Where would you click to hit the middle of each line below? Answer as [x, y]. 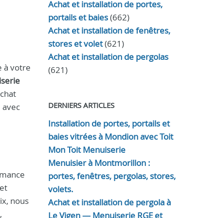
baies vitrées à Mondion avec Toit [110, 136]
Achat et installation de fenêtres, [109, 30]
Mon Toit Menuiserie [87, 150]
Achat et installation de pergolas [108, 57]
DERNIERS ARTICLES [81, 105]
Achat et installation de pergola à [109, 202]
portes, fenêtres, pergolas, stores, [112, 176]
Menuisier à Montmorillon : [99, 163]
